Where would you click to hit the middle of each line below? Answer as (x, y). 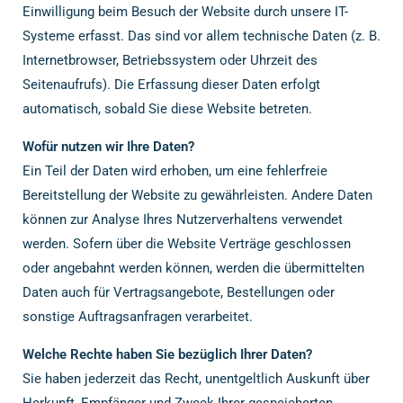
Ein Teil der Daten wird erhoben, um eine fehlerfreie (175, 171)
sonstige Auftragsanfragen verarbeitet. (138, 317)
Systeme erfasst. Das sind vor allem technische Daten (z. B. (201, 36)
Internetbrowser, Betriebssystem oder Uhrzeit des (170, 60)
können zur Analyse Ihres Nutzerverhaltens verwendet (183, 219)
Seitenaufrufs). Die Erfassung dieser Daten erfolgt (171, 85)
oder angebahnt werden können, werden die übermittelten (193, 268)
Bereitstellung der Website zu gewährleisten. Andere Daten (197, 195)
